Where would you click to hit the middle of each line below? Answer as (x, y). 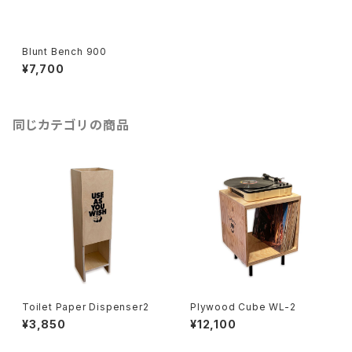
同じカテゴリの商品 (71, 125)
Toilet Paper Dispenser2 (86, 307)
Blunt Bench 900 (64, 51)
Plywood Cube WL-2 (243, 307)
